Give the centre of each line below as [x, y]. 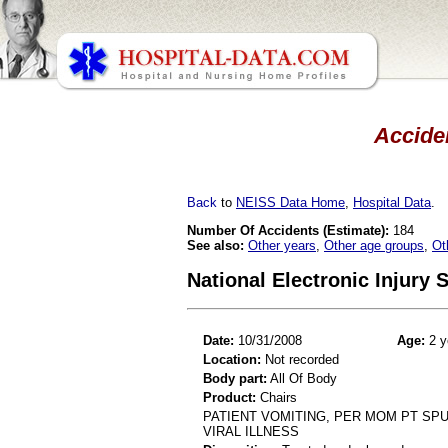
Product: [229, 397]
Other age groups [374, 245]
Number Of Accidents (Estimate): [288, 230]
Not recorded [300, 359]
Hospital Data [392, 202]
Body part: [235, 378]
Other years [282, 245]
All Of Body [302, 378]
